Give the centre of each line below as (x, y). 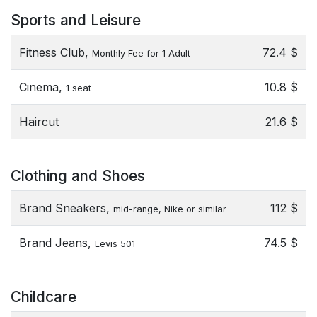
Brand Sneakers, (66, 208)
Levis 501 (115, 244)
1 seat (79, 88)
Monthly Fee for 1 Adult (141, 53)
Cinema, (42, 87)
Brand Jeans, (57, 243)
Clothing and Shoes (78, 176)
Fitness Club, (56, 52)
